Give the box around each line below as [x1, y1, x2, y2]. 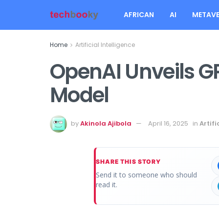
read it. [96, 179, 117, 189]
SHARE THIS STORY [96, 157, 161, 165]
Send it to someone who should [96, 170, 197, 179]
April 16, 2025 [148, 118, 188, 128]
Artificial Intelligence [75, 41, 135, 49]
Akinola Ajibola [80, 118, 131, 128]
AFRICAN [124, 10, 154, 20]
